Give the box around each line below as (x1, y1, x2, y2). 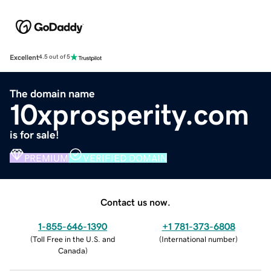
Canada (57, 246, 85, 255)
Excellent (10, 53, 39, 61)
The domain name (10, 88, 95, 99)
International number (162, 235, 235, 243)
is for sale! (10, 129, 59, 140)
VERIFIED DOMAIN (83, 152, 167, 163)
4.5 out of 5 (39, 54, 70, 60)
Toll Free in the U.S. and (32, 235, 116, 243)
